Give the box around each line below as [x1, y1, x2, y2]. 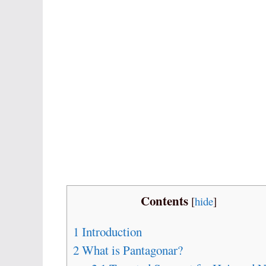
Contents [140, 192, 188, 210]
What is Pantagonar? [79, 242, 183, 259]
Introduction [79, 223, 142, 240]
